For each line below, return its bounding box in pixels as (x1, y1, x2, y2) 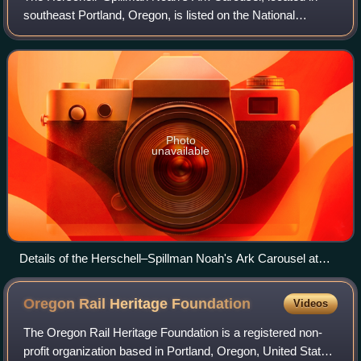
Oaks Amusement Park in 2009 (19, 270, 185, 284)
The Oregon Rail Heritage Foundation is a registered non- (23, 326, 323, 340)
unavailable (151, 144, 210, 158)
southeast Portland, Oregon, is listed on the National (23, 8, 296, 23)
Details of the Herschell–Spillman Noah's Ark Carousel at (19, 251, 318, 266)
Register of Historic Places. (23, 27, 168, 41)
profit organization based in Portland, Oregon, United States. (23, 344, 338, 359)
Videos (293, 297, 328, 310)
